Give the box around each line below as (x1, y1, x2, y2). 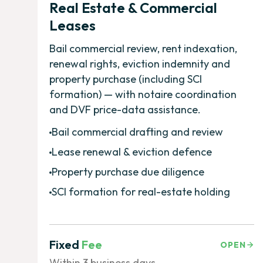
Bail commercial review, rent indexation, (49, 41, 237, 55)
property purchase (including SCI (49, 72, 202, 86)
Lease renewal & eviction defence (52, 144, 212, 159)
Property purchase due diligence (52, 164, 204, 178)
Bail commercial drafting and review (52, 124, 223, 139)
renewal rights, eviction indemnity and (49, 56, 230, 70)
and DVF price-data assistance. (49, 102, 201, 116)
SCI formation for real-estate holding (52, 184, 230, 198)
